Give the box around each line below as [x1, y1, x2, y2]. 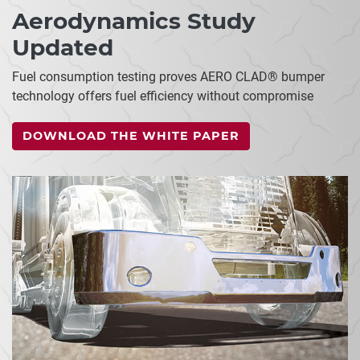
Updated [12, 33, 113, 61]
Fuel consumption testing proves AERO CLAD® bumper [12, 68, 325, 84]
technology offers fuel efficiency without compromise [12, 88, 313, 104]
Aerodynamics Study [12, 6, 256, 35]
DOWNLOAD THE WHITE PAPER [22, 128, 239, 143]
